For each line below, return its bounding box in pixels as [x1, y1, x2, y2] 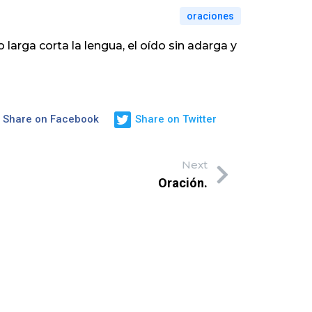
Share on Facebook [3, 113, 99, 126]
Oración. [158, 175, 208, 190]
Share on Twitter [135, 113, 217, 126]
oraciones [187, 10, 235, 22]
